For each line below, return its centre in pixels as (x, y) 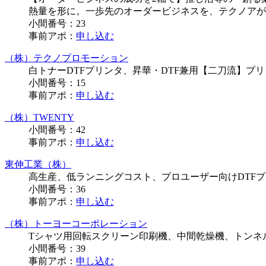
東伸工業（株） (38, 164)
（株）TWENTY (39, 118)
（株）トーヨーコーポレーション (76, 224)
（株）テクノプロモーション (66, 58)
